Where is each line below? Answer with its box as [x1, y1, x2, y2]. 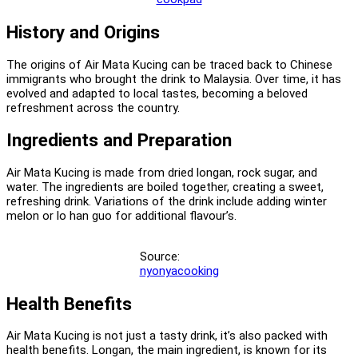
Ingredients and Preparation [6, 129, 232, 151]
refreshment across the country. [6, 100, 180, 115]
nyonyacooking [139, 263, 219, 278]
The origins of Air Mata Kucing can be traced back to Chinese [6, 57, 332, 72]
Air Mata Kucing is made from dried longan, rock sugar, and [6, 165, 317, 180]
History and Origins [6, 21, 160, 42]
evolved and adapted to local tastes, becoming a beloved [6, 86, 308, 101]
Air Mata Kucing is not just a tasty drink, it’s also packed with [6, 328, 328, 344]
